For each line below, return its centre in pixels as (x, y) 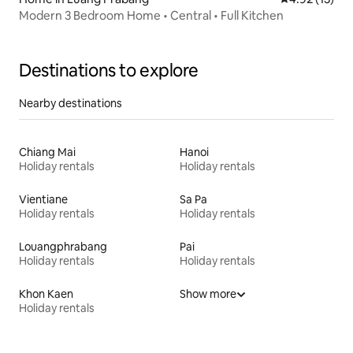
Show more (208, 294)
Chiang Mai (47, 152)
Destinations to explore (109, 71)
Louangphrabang (63, 247)
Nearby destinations (71, 104)
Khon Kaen (46, 294)
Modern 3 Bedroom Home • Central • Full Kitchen (151, 16)
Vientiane (43, 200)
